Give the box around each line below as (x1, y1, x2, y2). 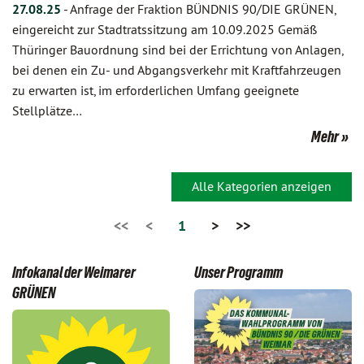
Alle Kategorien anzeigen (192, 178, 331, 194)
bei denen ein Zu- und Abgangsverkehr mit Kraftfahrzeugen (12, 62, 341, 78)
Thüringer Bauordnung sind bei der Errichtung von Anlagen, (12, 41, 343, 58)
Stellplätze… (12, 102, 82, 119)
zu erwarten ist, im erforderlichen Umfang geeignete (12, 82, 299, 98)
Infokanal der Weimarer (12, 263, 136, 281)
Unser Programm (194, 263, 283, 281)
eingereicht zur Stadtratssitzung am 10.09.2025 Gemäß (12, 21, 317, 37)
